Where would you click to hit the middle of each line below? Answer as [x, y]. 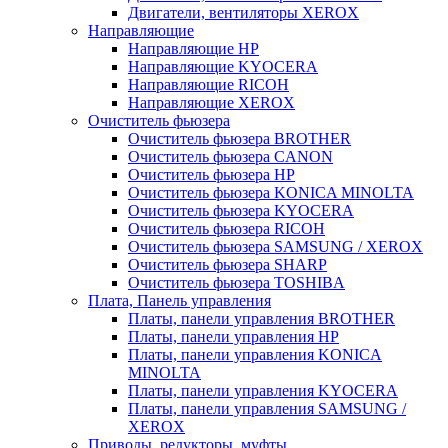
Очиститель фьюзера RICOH [226, 228]
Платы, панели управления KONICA [255, 354]
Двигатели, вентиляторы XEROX [243, 12]
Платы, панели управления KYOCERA [263, 390]
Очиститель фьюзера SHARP [227, 264]
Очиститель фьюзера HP [211, 174]
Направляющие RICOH [208, 84]
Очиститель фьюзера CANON [230, 156]
